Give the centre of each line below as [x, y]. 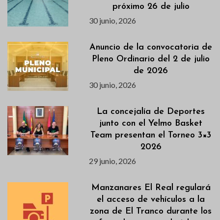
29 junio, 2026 [113, 161]
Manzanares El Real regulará [151, 188]
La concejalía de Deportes [151, 112]
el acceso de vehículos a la [151, 200]
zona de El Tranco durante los [151, 212]
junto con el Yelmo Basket [151, 124]
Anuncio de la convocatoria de [151, 48]
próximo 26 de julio [151, 7]
